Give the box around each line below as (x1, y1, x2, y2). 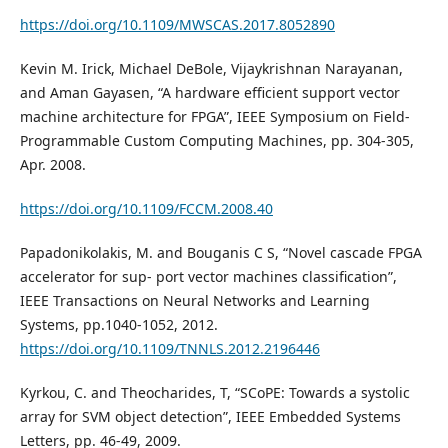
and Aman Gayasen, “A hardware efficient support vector (19, 83, 400, 103)
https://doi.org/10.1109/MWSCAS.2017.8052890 (19, 15, 335, 35)
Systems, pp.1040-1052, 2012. (19, 315, 218, 335)
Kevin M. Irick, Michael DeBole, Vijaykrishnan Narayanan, (19, 59, 403, 79)
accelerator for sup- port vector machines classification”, (19, 267, 397, 287)
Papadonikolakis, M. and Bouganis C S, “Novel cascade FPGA (19, 243, 422, 263)
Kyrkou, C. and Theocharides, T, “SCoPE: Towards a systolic (19, 383, 410, 403)
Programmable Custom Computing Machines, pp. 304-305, (19, 131, 414, 151)
